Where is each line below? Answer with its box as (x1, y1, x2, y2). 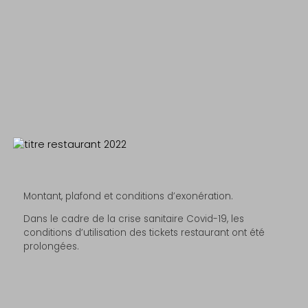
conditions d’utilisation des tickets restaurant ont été (23, 226, 265, 240)
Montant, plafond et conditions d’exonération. (23, 189, 234, 203)
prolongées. (23, 240, 80, 254)
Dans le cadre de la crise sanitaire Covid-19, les (23, 212, 245, 226)
